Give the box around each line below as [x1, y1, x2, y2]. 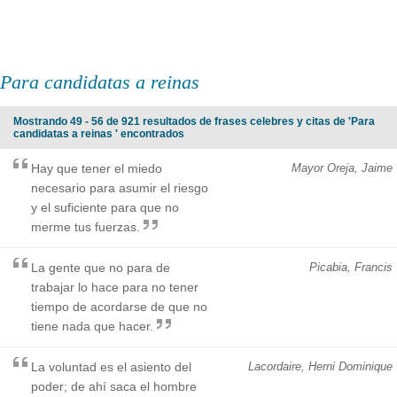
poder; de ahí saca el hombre [31, 378, 197, 393]
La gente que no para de [31, 260, 170, 275]
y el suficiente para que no [31, 199, 179, 214]
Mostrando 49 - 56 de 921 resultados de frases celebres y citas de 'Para [13, 114, 375, 128]
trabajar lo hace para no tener [31, 279, 198, 294]
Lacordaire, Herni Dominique [248, 359, 393, 373]
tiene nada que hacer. [31, 318, 153, 333]
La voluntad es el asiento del [31, 359, 191, 374]
